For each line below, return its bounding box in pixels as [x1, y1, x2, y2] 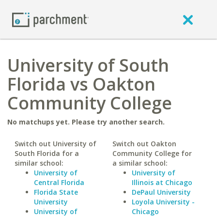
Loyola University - [131, 197, 195, 206]
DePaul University [131, 187, 191, 197]
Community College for [112, 149, 192, 158]
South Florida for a [15, 149, 79, 158]
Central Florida [34, 178, 84, 187]
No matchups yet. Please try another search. [7, 117, 165, 126]
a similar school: [112, 158, 168, 168]
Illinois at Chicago [131, 178, 192, 187]
